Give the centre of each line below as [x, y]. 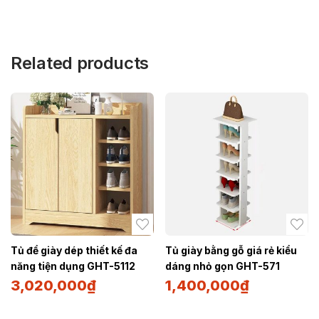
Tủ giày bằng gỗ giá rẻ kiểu [231, 251]
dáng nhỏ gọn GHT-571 [223, 266]
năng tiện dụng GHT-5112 [73, 266]
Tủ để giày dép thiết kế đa [74, 251]
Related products [80, 63]
